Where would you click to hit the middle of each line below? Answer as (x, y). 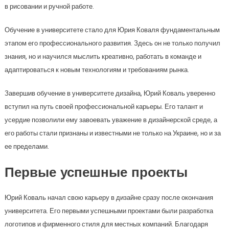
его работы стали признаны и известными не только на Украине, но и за (112, 133)
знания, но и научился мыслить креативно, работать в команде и (103, 56)
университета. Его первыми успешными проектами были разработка (109, 211)
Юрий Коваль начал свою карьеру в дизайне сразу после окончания (109, 198)
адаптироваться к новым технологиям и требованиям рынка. (97, 70)
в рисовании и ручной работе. (49, 6)
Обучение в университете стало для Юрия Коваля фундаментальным (112, 30)
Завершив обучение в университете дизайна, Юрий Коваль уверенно (110, 93)
